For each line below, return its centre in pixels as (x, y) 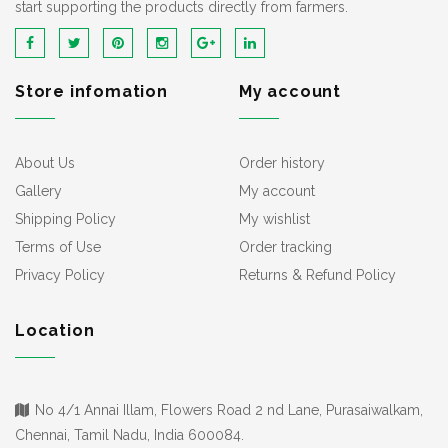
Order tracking (285, 247)
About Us (45, 163)
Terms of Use (58, 247)
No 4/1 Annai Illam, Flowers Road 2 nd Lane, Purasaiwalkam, (229, 410)
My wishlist (274, 219)
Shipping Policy (65, 219)
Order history (282, 163)
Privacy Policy (60, 275)
